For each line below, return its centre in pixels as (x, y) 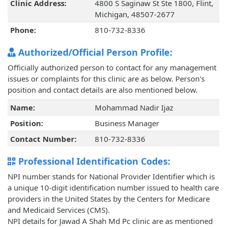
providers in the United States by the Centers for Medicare (109, 199)
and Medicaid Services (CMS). (59, 210)
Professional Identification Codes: (93, 161)
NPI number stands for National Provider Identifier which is (111, 177)
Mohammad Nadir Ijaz (134, 108)
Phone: (23, 30)
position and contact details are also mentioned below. (103, 90)
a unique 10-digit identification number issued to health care (113, 188)
